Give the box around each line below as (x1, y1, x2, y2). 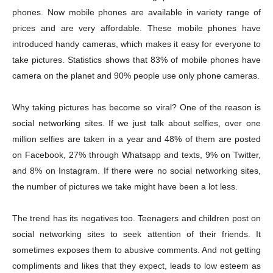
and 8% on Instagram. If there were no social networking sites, (12, 165, 261, 175)
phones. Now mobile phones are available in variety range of (12, 7, 261, 17)
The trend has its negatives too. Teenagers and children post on (12, 213, 261, 223)
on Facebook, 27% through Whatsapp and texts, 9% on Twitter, (12, 149, 261, 160)
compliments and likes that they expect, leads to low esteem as (12, 260, 261, 271)
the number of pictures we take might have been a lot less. (12, 181, 238, 191)
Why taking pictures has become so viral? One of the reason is (12, 102, 261, 112)
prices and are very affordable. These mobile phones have (12, 23, 261, 33)
